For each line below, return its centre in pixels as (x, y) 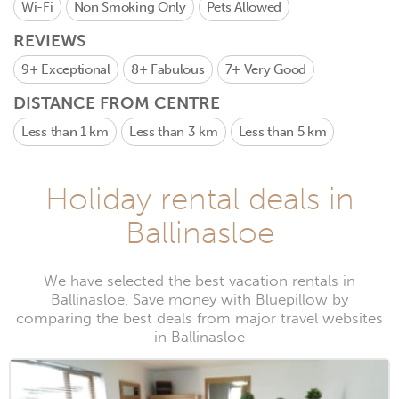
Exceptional (76, 69)
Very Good (275, 69)
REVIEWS (50, 41)
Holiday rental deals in (199, 199)
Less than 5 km (282, 132)
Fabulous (177, 69)
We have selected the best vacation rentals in (199, 281)
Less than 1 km (65, 132)
